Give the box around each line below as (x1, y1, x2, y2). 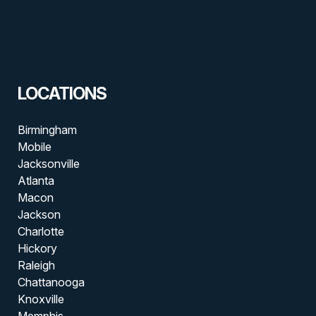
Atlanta (17, 173, 54, 188)
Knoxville (17, 291, 64, 306)
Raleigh (17, 257, 55, 272)
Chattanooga (17, 274, 85, 289)
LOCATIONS (17, 83, 107, 104)
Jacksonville (17, 156, 80, 171)
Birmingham (17, 122, 77, 137)
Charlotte (17, 224, 64, 238)
